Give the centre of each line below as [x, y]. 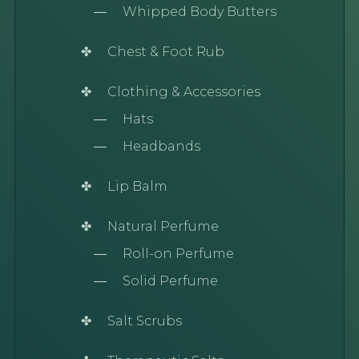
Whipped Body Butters [199, 11]
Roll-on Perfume [178, 253]
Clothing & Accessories [184, 91]
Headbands [161, 146]
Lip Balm [137, 186]
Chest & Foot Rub [165, 51]
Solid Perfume [170, 280]
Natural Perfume [163, 226]
